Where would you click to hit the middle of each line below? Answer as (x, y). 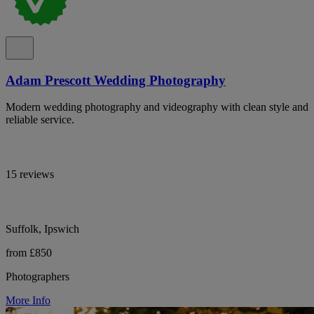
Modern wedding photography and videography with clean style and (157, 107)
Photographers (37, 277)
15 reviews (30, 175)
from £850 (29, 253)
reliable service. (40, 120)
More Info (28, 301)
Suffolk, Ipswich (42, 229)
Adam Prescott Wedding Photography (116, 80)
